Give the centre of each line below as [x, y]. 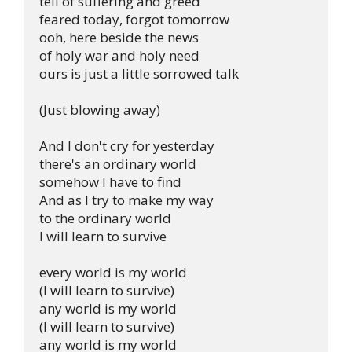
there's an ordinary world [118, 164]
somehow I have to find [110, 182]
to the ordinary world [105, 218]
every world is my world [113, 272]
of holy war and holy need [119, 55]
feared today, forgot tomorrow [134, 19]
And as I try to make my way [126, 200]
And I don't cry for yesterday [127, 146]
